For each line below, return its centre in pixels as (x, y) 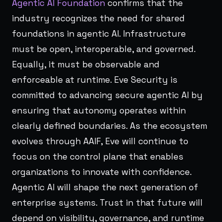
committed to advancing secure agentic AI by (107, 95)
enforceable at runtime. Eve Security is (95, 80)
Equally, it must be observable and (86, 64)
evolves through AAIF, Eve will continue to (100, 141)
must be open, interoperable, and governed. (104, 49)
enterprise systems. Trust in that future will (107, 202)
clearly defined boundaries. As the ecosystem (110, 126)
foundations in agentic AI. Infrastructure (99, 33)
